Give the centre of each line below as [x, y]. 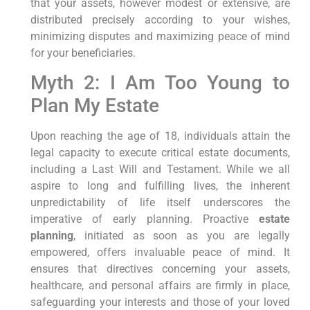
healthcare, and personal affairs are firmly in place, [160, 286]
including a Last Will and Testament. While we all [160, 170]
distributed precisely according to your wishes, [160, 19]
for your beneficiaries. [83, 53]
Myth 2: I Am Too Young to [160, 83]
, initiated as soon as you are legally [181, 236]
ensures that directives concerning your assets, [160, 269]
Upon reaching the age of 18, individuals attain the [160, 136]
